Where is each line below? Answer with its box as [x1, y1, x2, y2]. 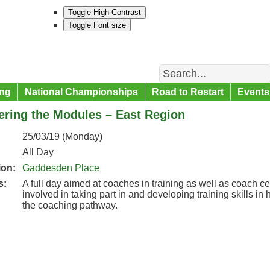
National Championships [25, 87, 138, 97]
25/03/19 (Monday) [22, 131, 102, 142]
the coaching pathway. [22, 200, 118, 210]
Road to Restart [152, 87, 224, 97]
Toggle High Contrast [68, 8, 141, 17]
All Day [22, 147, 54, 157]
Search [157, 61, 188, 71]
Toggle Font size [68, 20, 126, 30]
